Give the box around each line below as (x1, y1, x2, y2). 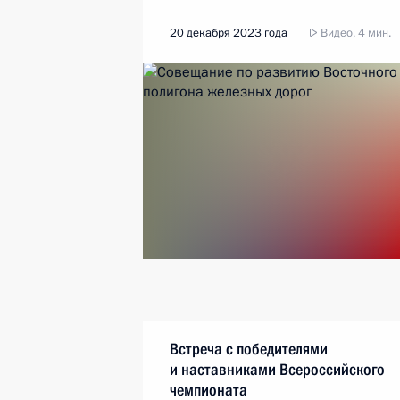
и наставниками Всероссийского (170, 360, 385, 379)
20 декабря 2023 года (170, 25, 287, 41)
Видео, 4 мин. (318, 25, 391, 41)
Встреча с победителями (170, 339, 328, 358)
